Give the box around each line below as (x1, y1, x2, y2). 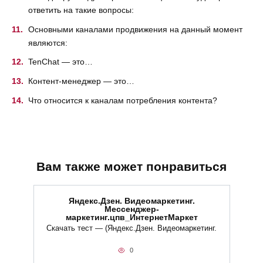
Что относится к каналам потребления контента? (28, 96, 217, 106)
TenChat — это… (28, 57, 93, 67)
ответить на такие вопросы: (28, 5, 134, 15)
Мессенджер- (104, 204, 159, 214)
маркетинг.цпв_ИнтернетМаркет (65, 213, 198, 222)
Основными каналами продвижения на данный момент (28, 24, 242, 34)
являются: (28, 38, 68, 48)
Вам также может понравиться (36, 159, 227, 173)
